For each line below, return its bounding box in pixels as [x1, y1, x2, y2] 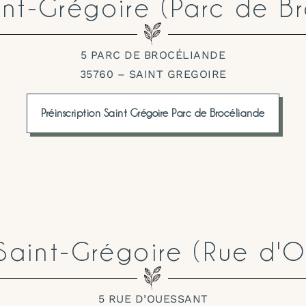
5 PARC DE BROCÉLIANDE [80, 48, 226, 61]
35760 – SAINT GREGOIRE [79, 67, 227, 81]
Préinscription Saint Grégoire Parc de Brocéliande [41, 107, 265, 120]
